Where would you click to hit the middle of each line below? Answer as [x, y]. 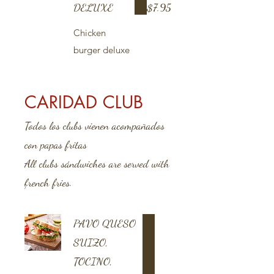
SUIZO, [91, 242]
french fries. [48, 182]
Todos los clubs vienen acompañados [94, 125]
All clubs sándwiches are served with [97, 163]
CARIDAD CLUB [84, 102]
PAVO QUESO [105, 223]
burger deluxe [102, 50]
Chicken [90, 33]
